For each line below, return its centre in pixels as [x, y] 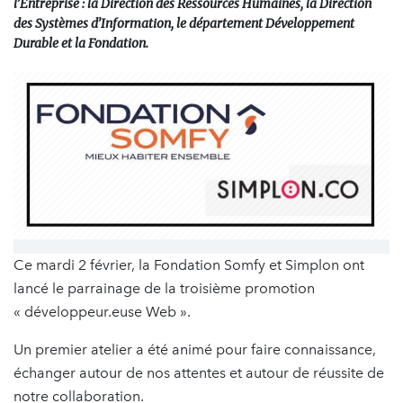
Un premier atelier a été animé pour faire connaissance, [195, 349]
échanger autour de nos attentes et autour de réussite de [199, 372]
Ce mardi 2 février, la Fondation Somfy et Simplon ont [189, 264]
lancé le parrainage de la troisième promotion [164, 288]
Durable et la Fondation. [81, 43]
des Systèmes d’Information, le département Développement [184, 23]
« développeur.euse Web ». [102, 311]
